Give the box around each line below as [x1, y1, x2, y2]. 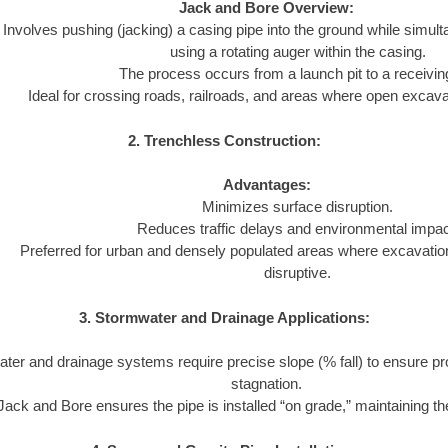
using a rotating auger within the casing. [169, 43, 426, 61]
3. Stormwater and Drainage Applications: [78, 308, 370, 326]
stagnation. [231, 375, 302, 393]
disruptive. [264, 264, 332, 282]
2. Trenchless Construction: [127, 131, 321, 149]
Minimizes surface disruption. [202, 198, 394, 216]
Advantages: [222, 176, 311, 194]
